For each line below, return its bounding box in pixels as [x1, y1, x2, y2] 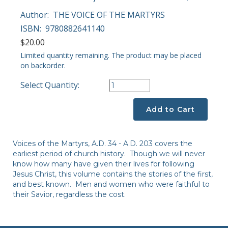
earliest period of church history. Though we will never [13, 149, 205, 159]
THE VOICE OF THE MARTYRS [53, 9, 165, 21]
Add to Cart [146, 105, 195, 115]
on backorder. [20, 61, 66, 71]
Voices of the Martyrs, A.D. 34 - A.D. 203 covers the [13, 139, 192, 149]
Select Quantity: [20, 79, 79, 91]
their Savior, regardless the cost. [13, 190, 126, 199]
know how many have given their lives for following [13, 159, 194, 169]
